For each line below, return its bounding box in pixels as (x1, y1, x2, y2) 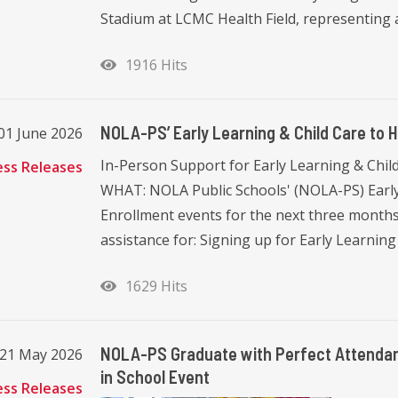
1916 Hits (118, 54, 187, 75)
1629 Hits (118, 275, 187, 296)
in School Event (100, 365, 210, 387)
